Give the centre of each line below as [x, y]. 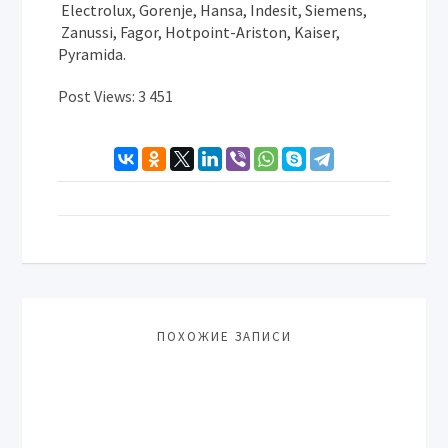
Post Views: [97, 96]
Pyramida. [92, 54]
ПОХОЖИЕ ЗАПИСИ [224, 336]
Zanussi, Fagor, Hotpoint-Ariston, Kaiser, [199, 32]
